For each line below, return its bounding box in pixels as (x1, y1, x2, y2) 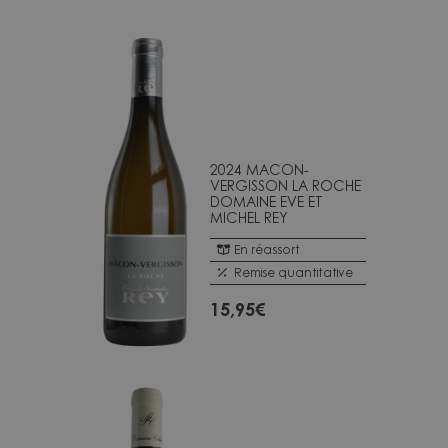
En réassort (234, 241, 300, 257)
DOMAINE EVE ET (210, 192, 323, 210)
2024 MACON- (210, 160, 309, 178)
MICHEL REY (210, 208, 288, 226)
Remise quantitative (234, 264, 353, 280)
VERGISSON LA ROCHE (210, 176, 361, 194)
